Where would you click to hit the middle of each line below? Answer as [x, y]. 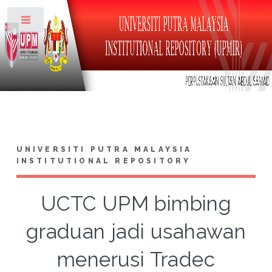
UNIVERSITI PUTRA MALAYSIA [104, 149]
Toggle [65, 22]
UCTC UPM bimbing [136, 203]
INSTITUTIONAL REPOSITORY [104, 161]
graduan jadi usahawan [136, 231]
